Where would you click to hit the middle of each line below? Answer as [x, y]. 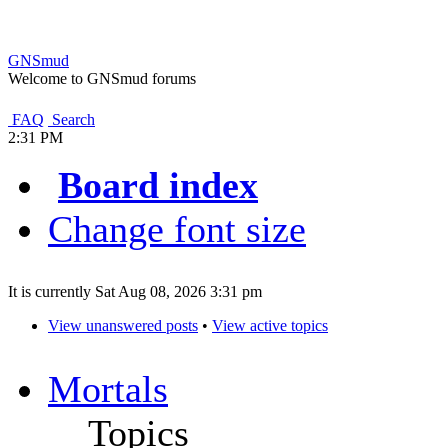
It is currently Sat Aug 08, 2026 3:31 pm [135, 291]
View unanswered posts [123, 325]
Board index [158, 185]
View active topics [270, 325]
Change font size [177, 229]
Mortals [108, 389]
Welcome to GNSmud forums [102, 78]
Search [71, 119]
